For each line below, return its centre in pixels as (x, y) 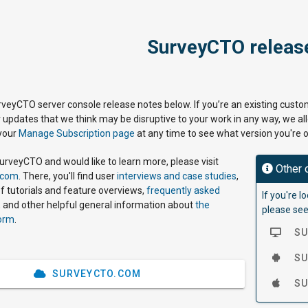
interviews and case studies (177, 176)
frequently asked (183, 190)
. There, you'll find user (68, 176)
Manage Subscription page (77, 133)
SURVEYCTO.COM (97, 274)
